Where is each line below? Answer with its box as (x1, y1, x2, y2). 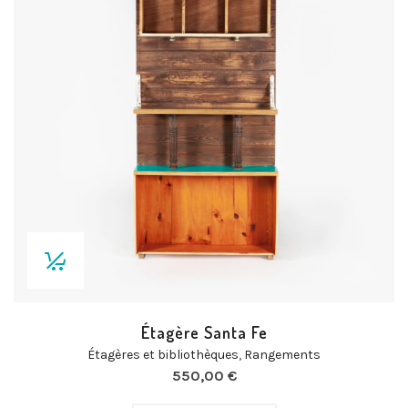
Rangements (244, 347, 321, 362)
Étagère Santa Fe (140, 322, 268, 342)
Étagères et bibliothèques (87, 347, 239, 362)
